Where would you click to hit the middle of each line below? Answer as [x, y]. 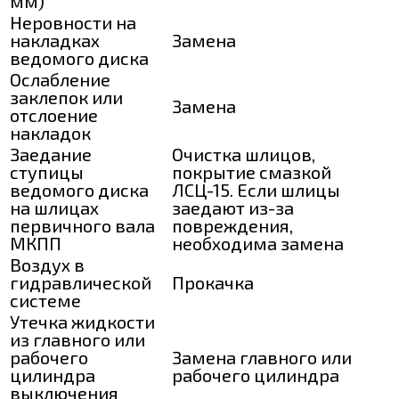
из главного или [77, 339]
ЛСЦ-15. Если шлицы [256, 189]
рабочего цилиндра [256, 375]
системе [45, 300]
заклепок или [66, 97]
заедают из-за [233, 207]
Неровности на [73, 22]
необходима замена [258, 243]
